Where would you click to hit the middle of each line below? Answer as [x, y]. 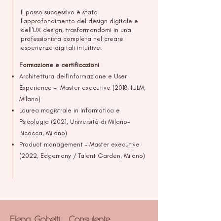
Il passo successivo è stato [59, 12]
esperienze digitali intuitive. [61, 48]
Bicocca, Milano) [43, 133]
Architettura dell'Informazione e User [73, 76]
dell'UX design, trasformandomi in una [76, 30]
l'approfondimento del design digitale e [79, 21]
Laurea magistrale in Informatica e [70, 110]
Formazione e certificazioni [59, 65]
